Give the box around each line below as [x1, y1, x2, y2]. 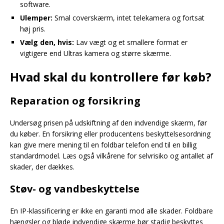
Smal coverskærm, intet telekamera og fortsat [52, 13, 204, 22]
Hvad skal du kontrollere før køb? [10, 68, 211, 85]
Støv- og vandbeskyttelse [10, 182, 139, 195]
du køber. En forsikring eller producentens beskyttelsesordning [10, 129, 210, 138]
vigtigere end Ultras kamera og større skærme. [20, 48, 171, 58]
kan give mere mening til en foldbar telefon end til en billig [10, 140, 196, 149]
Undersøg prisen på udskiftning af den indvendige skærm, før [10, 118, 207, 127]
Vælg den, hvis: [20, 37, 74, 47]
